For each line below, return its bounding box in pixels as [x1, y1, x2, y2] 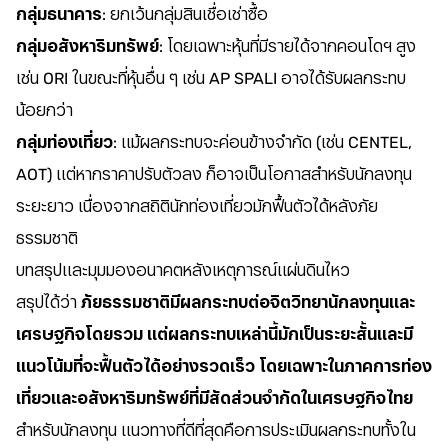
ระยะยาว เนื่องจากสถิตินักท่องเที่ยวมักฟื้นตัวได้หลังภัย [16, 197, 378, 216]
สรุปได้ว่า [16, 293, 81, 312]
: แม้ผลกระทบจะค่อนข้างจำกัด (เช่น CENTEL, [113, 133, 412, 152]
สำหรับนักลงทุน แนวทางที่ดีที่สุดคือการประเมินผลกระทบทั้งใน [16, 421, 416, 440]
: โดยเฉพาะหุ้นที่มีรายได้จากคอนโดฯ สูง [159, 37, 416, 56]
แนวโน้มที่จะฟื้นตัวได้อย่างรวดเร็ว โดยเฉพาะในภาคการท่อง [16, 357, 432, 376]
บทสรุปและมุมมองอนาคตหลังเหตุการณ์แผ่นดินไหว [16, 261, 350, 280]
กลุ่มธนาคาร [16, 5, 102, 24]
